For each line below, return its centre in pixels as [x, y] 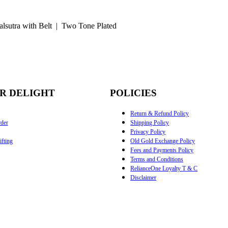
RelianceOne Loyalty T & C [164, 168]
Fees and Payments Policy [162, 150]
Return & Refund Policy [160, 113]
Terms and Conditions [157, 159]
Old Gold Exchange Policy [163, 141]
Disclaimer [144, 177]
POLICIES [134, 93]
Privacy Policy [148, 132]
